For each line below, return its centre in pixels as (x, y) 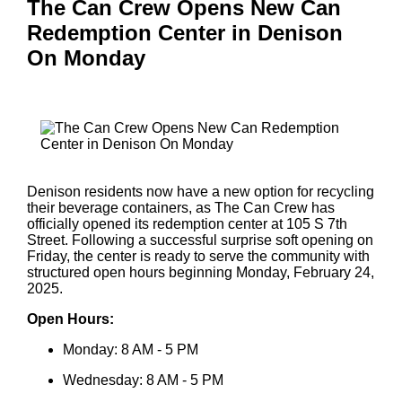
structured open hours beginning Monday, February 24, (201, 272)
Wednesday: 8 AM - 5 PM (143, 380)
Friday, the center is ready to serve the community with (198, 256)
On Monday (86, 58)
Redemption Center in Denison (185, 33)
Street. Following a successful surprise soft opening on (200, 240)
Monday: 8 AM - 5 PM (131, 349)
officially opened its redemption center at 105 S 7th (187, 223)
